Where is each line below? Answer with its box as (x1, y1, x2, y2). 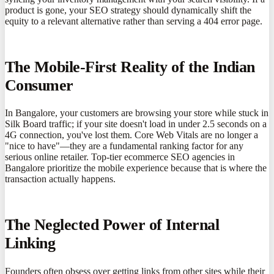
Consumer (5, 76, 73, 94)
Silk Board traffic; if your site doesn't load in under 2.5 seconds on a (5, 119, 267, 130)
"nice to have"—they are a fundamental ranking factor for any (5, 141, 243, 152)
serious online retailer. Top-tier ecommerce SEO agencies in (5, 152, 235, 163)
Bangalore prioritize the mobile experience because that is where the (5, 163, 267, 174)
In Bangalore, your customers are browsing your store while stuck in (5, 108, 268, 119)
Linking (5, 234, 56, 253)
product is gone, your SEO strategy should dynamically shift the (5, 4, 251, 15)
